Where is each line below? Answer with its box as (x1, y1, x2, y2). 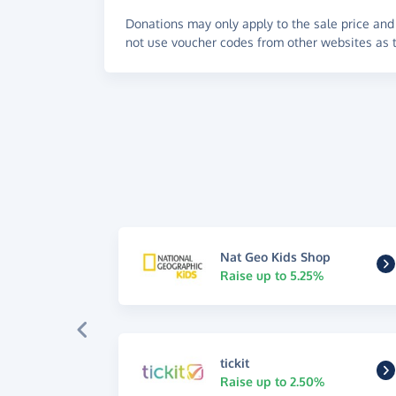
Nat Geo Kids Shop (220, 248, 331, 264)
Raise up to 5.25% (220, 267, 324, 283)
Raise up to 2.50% (220, 374, 325, 390)
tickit (220, 355, 250, 371)
